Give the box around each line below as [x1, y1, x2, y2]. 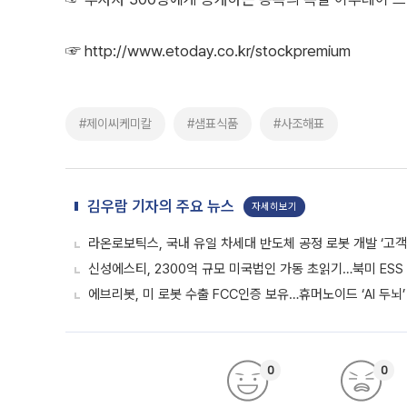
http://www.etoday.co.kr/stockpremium [84, 42, 351, 60]
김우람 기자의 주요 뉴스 [87, 197, 234, 215]
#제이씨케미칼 [79, 116, 152, 131]
